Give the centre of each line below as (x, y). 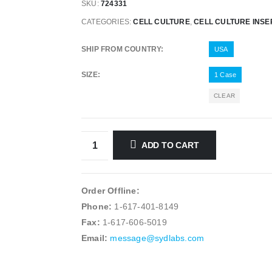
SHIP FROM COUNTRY (121, 49)
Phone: (97, 207)
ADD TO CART (170, 145)
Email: (95, 238)
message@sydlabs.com (157, 238)
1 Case (226, 75)
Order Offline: (110, 191)
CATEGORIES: (107, 22)
